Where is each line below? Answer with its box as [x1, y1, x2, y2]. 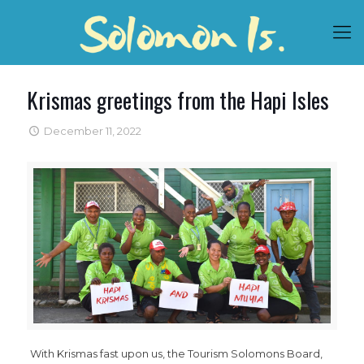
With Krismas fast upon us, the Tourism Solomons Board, [29, 346, 323, 360]
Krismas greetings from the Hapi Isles [27, 84, 329, 116]
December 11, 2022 [44, 124, 142, 137]
